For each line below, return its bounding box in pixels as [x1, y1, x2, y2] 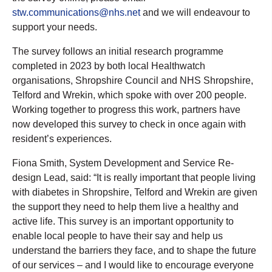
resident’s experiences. [12, 133, 112, 144]
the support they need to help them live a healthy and [12, 201, 239, 212]
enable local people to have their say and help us [12, 230, 223, 241]
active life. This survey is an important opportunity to [12, 216, 234, 226]
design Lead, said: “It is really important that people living [12, 172, 256, 183]
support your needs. [12, 21, 97, 32]
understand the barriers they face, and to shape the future [12, 245, 256, 256]
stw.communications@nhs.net [12, 7, 140, 18]
